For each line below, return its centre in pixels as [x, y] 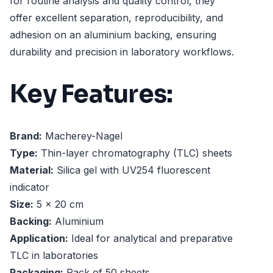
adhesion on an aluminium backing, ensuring [113, 35]
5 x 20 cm [58, 204]
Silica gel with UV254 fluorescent [132, 170]
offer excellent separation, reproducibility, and [116, 18]
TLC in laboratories [54, 256]
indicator [30, 187]
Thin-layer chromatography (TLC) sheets [135, 153]
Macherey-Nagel [82, 136]
